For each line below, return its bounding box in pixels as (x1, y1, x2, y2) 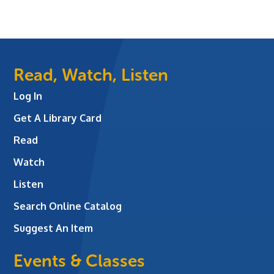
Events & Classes (13, 250, 146, 271)
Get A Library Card (13, 111, 102, 124)
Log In (13, 89, 43, 102)
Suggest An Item (13, 221, 94, 234)
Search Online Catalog (13, 199, 122, 212)
